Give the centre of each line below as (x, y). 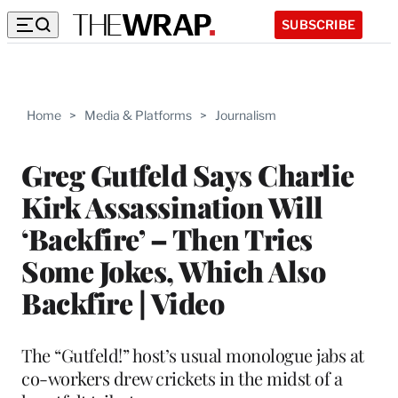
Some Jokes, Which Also (173, 270)
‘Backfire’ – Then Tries (167, 238)
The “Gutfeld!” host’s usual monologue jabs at (193, 354)
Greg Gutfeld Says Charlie (188, 174)
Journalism (246, 115)
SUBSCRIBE (318, 24)
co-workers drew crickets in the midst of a (182, 378)
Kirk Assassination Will (172, 206)
